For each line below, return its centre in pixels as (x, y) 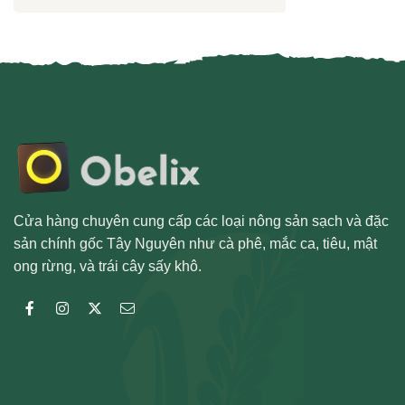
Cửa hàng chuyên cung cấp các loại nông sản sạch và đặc (201, 221)
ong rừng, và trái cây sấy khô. (108, 267)
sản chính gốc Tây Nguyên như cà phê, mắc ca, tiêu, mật (195, 244)
